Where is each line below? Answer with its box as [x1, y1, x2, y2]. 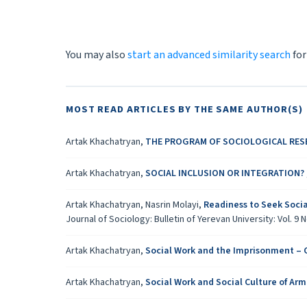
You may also [66, 47, 127, 63]
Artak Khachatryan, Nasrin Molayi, [66, 198, 204, 212]
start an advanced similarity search [127, 47, 291, 63]
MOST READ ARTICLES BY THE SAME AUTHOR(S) [66, 102, 303, 117]
